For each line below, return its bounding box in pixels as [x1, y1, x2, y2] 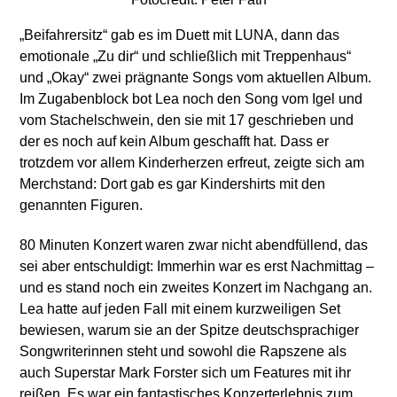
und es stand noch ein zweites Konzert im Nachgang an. [19, 279, 373, 295]
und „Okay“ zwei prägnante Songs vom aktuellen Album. [19, 69, 372, 85]
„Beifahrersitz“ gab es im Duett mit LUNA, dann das [19, 27, 340, 43]
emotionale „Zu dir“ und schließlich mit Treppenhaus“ [19, 48, 352, 64]
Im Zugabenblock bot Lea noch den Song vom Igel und [19, 90, 363, 106]
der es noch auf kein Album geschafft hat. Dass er [19, 133, 330, 149]
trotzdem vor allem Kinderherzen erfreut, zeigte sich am [19, 154, 365, 170]
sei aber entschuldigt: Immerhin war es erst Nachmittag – [19, 258, 375, 274]
